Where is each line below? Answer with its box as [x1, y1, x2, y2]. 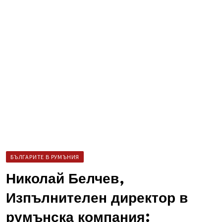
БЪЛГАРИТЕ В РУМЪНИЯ [10, 153, 80, 161]
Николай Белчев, [6, 171, 124, 187]
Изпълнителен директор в [6, 191, 188, 207]
